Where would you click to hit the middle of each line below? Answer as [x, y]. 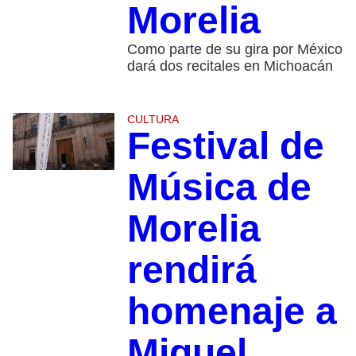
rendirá [192, 270]
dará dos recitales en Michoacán [230, 66]
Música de [219, 188]
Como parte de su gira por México [234, 50]
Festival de [225, 146]
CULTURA [153, 120]
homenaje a [232, 311]
